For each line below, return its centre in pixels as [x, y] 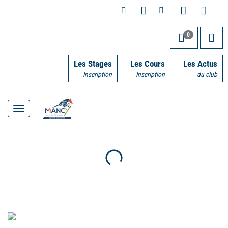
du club [207, 74]
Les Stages [93, 64]
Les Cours [148, 64]
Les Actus [200, 64]
